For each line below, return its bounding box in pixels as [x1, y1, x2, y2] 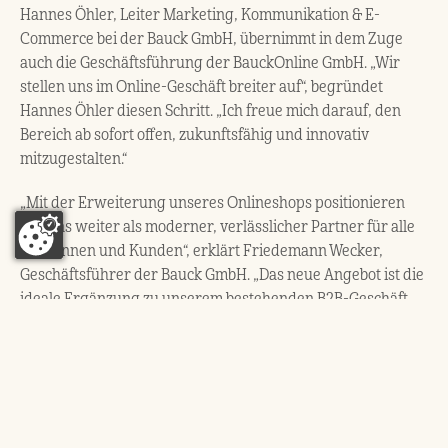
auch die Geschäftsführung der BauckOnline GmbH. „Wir [20, 52, 400, 73]
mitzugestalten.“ [20, 148, 127, 169]
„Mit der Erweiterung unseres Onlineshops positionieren [20, 192, 405, 213]
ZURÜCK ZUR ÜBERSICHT [47, 389, 304, 417]
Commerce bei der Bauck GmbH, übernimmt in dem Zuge [20, 28, 403, 49]
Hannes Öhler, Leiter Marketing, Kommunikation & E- [20, 4, 380, 25]
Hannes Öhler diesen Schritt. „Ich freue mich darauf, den [20, 100, 401, 121]
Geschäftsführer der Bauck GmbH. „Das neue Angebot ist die [20, 264, 424, 285]
